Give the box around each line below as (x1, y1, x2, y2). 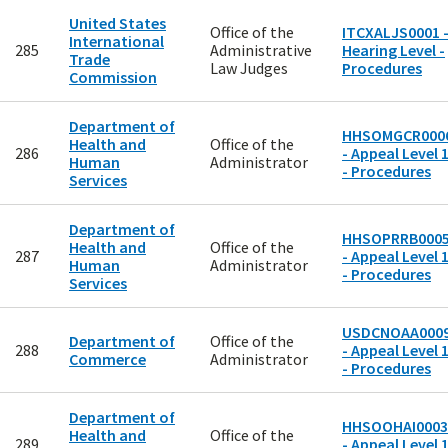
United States (69, 13, 166, 34)
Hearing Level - (342, 40, 445, 61)
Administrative (210, 40, 312, 61)
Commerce (69, 349, 146, 370)
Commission (69, 67, 157, 88)
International (69, 31, 164, 52)
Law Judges (210, 58, 288, 79)
